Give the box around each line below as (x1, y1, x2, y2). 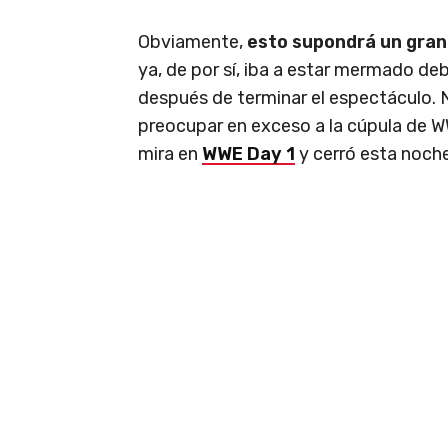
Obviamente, (138, 30, 247, 53)
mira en (138, 142, 202, 165)
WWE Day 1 (202, 142, 295, 165)
